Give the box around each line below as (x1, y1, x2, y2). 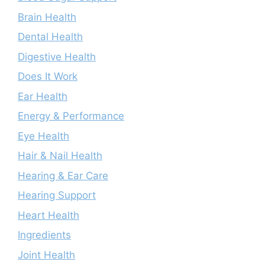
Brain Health (18, 11, 76, 23)
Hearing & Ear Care (18, 169, 108, 182)
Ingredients (18, 229, 71, 241)
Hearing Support (18, 189, 96, 201)
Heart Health (18, 209, 79, 221)
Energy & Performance (18, 110, 124, 122)
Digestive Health (18, 50, 96, 63)
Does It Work (18, 70, 77, 82)
